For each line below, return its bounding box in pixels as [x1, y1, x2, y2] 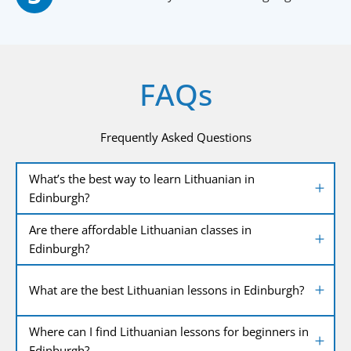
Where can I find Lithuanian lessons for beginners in [29, 324, 309, 340]
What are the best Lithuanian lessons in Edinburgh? [29, 282, 304, 299]
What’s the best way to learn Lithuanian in [29, 171, 255, 187]
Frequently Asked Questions [100, 128, 251, 145]
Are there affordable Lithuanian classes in [29, 222, 251, 238]
